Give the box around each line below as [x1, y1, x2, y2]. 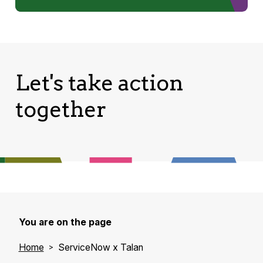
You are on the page [18, 216, 112, 228]
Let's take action [15, 70, 184, 96]
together [15, 96, 107, 123]
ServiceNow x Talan [58, 242, 143, 254]
